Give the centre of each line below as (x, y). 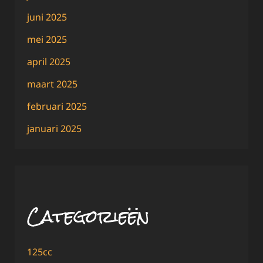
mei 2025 (47, 39)
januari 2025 (54, 128)
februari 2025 (57, 106)
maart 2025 (52, 84)
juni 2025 (47, 17)
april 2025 (49, 61)
